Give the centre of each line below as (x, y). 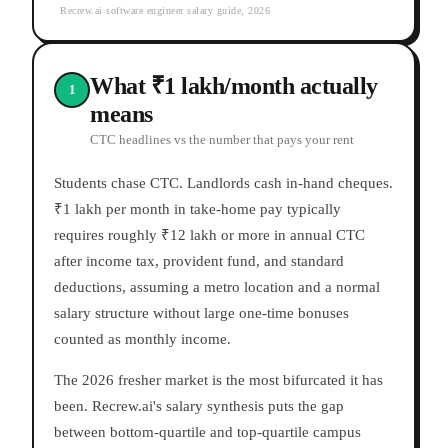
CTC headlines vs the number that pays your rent (222, 140)
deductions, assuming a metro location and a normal (217, 287)
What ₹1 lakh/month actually (234, 86)
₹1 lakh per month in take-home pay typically (197, 209)
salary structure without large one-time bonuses (201, 313)
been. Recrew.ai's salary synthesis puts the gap (199, 406)
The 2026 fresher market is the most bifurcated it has (218, 380)
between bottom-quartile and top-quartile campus (207, 432)
